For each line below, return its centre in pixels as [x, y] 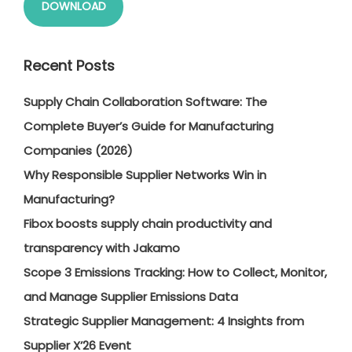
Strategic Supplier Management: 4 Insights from [164, 321]
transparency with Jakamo [102, 248]
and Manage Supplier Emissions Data [131, 297]
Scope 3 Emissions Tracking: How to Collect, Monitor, [175, 273]
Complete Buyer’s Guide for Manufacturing [148, 126]
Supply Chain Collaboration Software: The [145, 102]
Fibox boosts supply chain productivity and [148, 224]
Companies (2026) [78, 151]
